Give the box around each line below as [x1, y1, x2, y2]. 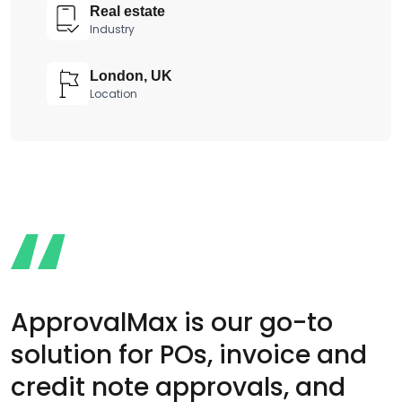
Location [90, 85, 137, 101]
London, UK [90, 67, 172, 83]
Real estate [90, 3, 165, 19]
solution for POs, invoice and [11, 336, 367, 372]
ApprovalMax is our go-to [11, 304, 333, 340]
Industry [90, 21, 135, 37]
